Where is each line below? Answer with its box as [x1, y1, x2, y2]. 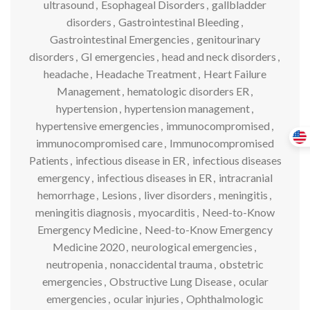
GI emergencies [81, 50, 155, 63]
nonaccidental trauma [110, 257, 212, 271]
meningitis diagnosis [35, 206, 131, 219]
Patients [28, 154, 69, 167]
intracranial [219, 171, 273, 184]
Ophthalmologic [186, 292, 264, 305]
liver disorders [144, 188, 212, 201]
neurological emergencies [131, 240, 253, 253]
